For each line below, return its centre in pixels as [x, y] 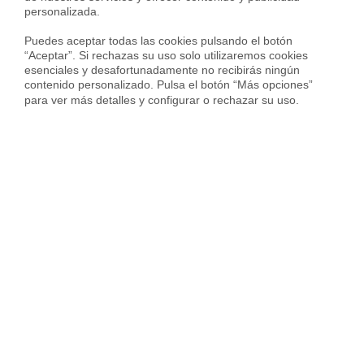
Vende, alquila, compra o [182, 230]
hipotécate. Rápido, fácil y [182, 260]
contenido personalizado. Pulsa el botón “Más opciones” [170, 84]
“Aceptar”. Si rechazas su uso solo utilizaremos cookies [168, 55]
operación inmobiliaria [182, 155]
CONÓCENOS [182, 345]
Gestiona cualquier [182, 124]
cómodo [182, 291]
